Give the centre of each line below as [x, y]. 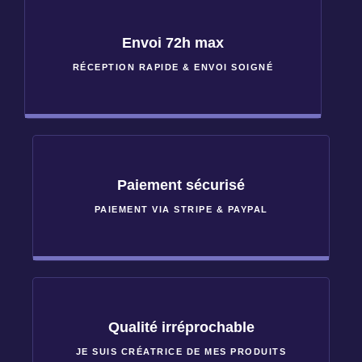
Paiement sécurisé [181, 185]
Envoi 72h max [173, 42]
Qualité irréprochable [181, 327]
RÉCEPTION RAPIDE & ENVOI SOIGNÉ [173, 67]
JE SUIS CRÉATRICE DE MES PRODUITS [181, 351]
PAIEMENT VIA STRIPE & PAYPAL [181, 209]
